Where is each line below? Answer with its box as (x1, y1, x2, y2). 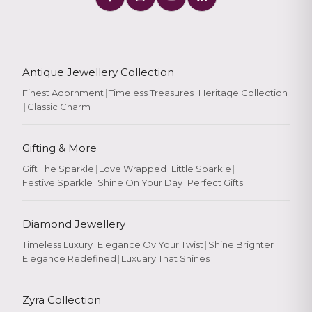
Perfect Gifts (187, 177, 243, 189)
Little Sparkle (171, 163, 231, 175)
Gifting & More (22, 141, 97, 155)
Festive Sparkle (22, 177, 93, 189)
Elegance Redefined (22, 253, 116, 265)
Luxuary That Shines (121, 253, 210, 265)
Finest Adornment (22, 87, 104, 99)
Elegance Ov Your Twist (97, 239, 203, 251)
